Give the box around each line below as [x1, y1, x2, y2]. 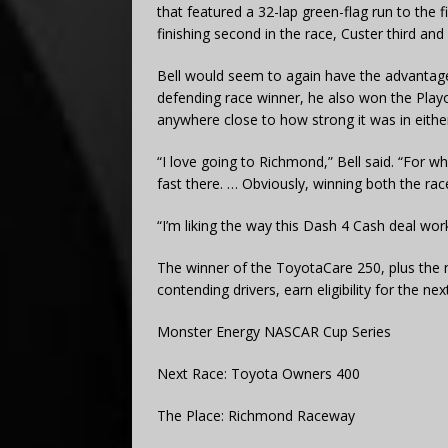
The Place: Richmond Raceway [157, 405, 355, 425]
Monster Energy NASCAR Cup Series [157, 321, 391, 341]
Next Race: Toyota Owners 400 [157, 363, 360, 383]
